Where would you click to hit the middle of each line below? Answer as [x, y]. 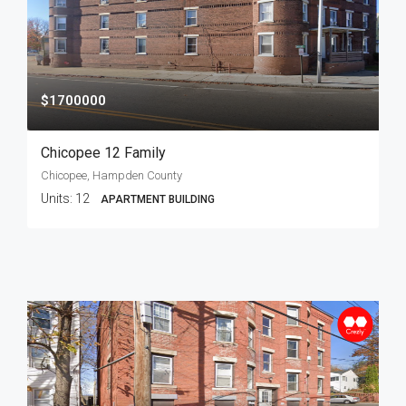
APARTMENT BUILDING [158, 199]
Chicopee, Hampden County [111, 175]
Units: [58, 198]
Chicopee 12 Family [103, 153]
